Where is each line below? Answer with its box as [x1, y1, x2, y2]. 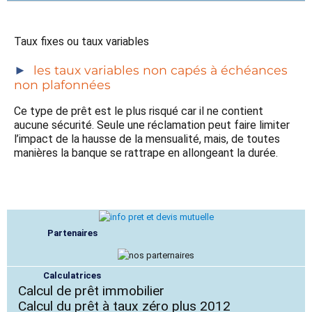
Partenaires [47, 227, 97, 238]
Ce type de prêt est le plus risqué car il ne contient [14, 104, 263, 118]
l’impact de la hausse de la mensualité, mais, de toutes [14, 132, 280, 146]
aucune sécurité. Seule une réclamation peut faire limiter [14, 118, 290, 132]
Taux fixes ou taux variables [14, 35, 149, 49]
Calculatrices [43, 270, 101, 281]
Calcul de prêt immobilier [18, 283, 164, 299]
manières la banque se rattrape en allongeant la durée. [14, 146, 278, 159]
